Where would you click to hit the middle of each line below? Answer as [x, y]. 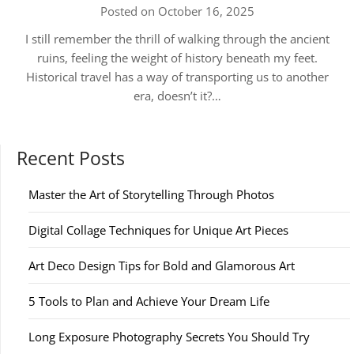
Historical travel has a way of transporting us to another [177, 77]
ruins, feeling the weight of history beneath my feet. [177, 58]
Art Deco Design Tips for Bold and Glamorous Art [162, 265]
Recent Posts [71, 158]
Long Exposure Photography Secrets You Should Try [169, 337]
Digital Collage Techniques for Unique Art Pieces [158, 230]
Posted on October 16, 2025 [177, 11]
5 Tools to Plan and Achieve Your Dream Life [149, 301]
